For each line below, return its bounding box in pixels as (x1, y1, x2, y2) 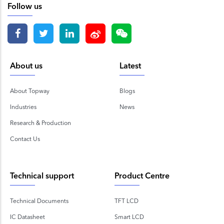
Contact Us (10, 135, 40, 142)
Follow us (7, 2, 42, 11)
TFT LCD (114, 197, 138, 204)
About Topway (10, 87, 49, 94)
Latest (119, 62, 141, 70)
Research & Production (10, 119, 71, 126)
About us (10, 62, 42, 70)
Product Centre (114, 172, 169, 180)
